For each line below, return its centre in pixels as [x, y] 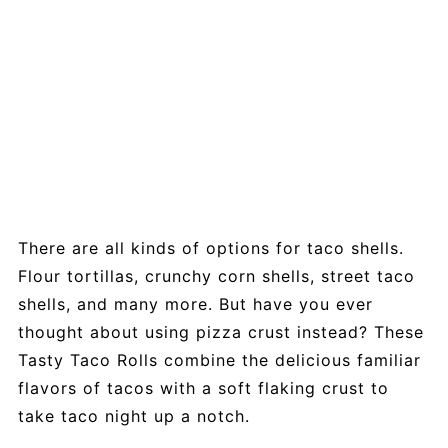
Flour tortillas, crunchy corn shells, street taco [216, 275]
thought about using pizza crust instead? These [220, 331]
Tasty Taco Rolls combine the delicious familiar [219, 359]
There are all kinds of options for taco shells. [210, 247]
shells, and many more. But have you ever [195, 303]
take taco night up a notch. [133, 415]
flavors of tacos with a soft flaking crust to [203, 387]
